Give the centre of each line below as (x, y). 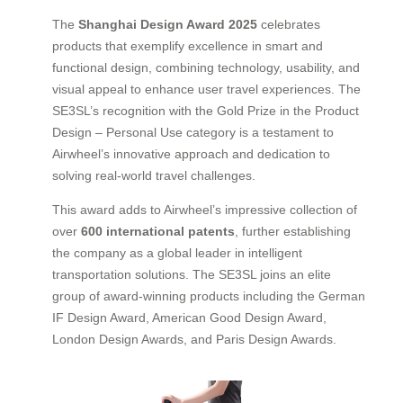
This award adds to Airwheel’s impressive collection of (205, 209)
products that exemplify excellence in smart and (188, 45)
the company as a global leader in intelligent (177, 252)
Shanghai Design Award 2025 (168, 24)
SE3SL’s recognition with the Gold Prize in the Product (206, 110)
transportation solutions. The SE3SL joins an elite (192, 274)
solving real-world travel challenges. (154, 175)
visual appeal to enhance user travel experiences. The (206, 89)
